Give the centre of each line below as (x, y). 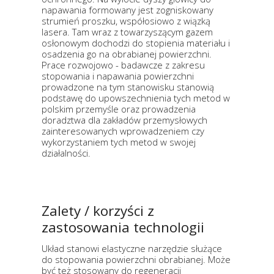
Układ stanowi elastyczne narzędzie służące (132, 249)
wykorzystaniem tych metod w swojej (119, 142)
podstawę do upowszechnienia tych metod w (136, 98)
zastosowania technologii (123, 228)
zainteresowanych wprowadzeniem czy (123, 131)
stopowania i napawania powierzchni (118, 76)
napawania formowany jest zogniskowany (128, 10)
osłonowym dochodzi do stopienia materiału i (136, 43)
